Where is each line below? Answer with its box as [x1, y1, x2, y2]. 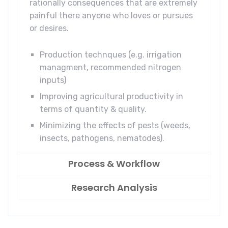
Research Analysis [71, 181, 157, 194]
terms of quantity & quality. [40, 104, 147, 115]
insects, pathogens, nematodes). [40, 133, 164, 144]
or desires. [30, 23, 69, 34]
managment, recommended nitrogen [40, 63, 181, 73]
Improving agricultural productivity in [40, 92, 183, 102]
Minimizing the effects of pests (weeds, [40, 121, 190, 131]
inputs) [40, 75, 66, 85]
